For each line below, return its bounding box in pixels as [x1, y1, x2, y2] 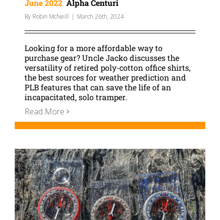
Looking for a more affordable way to [25, 43, 163, 54]
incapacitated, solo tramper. [25, 92, 127, 103]
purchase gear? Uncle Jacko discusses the [25, 53, 179, 63]
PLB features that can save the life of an [25, 82, 171, 93]
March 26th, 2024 [77, 12, 124, 21]
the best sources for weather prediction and [25, 72, 186, 83]
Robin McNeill [32, 12, 69, 21]
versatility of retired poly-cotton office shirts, [25, 62, 191, 73]
